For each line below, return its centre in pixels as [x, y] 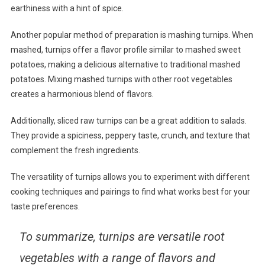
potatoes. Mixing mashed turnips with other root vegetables [121, 79]
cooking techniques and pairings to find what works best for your [130, 191]
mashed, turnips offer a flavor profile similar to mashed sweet [125, 49]
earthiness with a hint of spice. [67, 8]
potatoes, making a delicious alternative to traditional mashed [125, 64]
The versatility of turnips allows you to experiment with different [130, 177]
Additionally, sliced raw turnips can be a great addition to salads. [128, 120]
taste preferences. [45, 206]
